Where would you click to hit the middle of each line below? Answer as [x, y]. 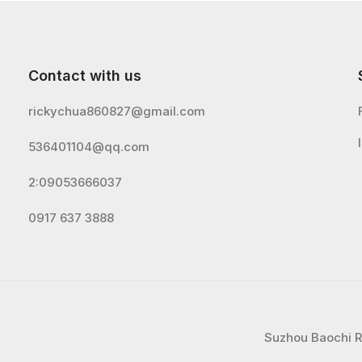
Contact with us [85, 75]
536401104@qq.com [89, 146]
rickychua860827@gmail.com [117, 111]
